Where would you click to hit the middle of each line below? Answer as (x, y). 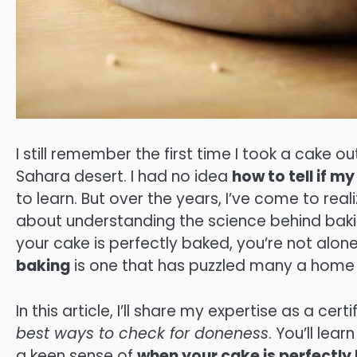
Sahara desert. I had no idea (124, 177)
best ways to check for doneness (142, 333)
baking (43, 266)
